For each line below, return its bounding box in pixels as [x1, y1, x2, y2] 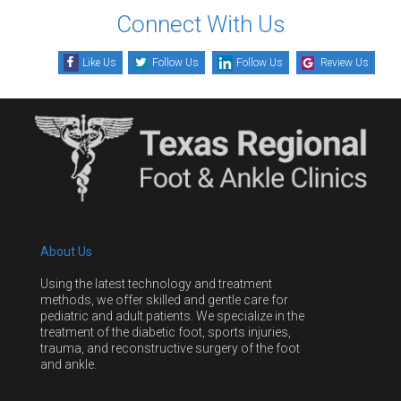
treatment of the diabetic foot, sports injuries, [40, 324, 291, 339]
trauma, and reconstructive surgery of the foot [40, 340, 300, 355]
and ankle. [40, 356, 97, 371]
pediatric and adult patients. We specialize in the [40, 308, 304, 323]
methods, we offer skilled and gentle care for [40, 292, 288, 307]
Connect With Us [115, 10, 286, 38]
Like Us [82, 55, 116, 69]
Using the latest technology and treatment [40, 276, 272, 291]
